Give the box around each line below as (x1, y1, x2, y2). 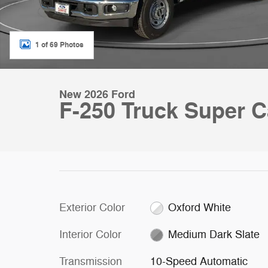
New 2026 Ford (59, 87, 135, 102)
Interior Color (59, 228, 121, 241)
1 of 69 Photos (35, 39, 84, 50)
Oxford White (168, 201, 232, 214)
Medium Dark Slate (168, 228, 260, 241)
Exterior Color (59, 201, 125, 214)
